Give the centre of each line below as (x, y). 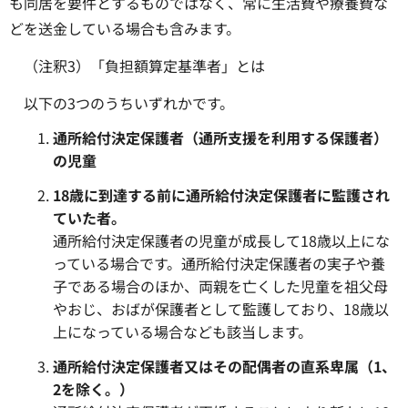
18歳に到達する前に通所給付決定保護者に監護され (221, 195)
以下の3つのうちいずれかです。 (129, 102)
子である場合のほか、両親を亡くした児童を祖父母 (220, 286)
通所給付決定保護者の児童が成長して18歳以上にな (221, 241)
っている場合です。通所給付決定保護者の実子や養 (219, 264)
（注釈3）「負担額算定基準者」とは (144, 65)
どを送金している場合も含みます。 (125, 29)
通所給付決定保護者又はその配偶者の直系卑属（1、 (224, 367)
